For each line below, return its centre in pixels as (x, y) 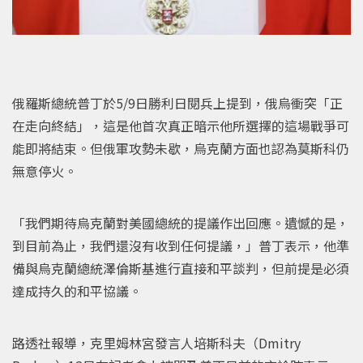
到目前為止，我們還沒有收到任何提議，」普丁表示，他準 (181, 245)
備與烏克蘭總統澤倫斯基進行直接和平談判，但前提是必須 (181, 268)
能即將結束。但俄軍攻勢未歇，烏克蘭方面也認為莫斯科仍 (181, 148)
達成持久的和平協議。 (77, 290)
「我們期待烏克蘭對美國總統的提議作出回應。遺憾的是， (181, 222)
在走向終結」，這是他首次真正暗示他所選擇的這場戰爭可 (181, 125)
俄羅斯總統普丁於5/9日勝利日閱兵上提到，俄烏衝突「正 (177, 102)
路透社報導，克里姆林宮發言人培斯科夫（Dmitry (156, 342)
